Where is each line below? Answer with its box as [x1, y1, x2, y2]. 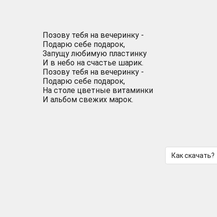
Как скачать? [171, 152, 215, 159]
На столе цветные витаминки [43, 86, 153, 95]
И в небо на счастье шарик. [43, 58, 143, 67]
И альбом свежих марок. [43, 95, 133, 104]
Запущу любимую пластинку [43, 49, 147, 58]
